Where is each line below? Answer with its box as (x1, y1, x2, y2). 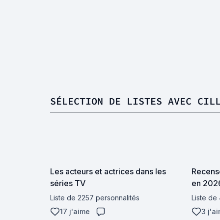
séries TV (50, 178, 85, 188)
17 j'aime (60, 207, 90, 216)
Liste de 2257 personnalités (50, 193, 139, 202)
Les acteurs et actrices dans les (50, 166, 166, 176)
